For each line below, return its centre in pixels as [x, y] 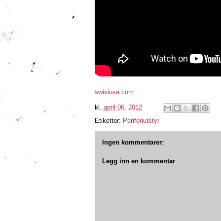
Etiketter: [109, 121]
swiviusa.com [114, 92]
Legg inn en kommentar [139, 161]
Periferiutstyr [141, 121]
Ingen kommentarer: [133, 142]
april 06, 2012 [123, 108]
